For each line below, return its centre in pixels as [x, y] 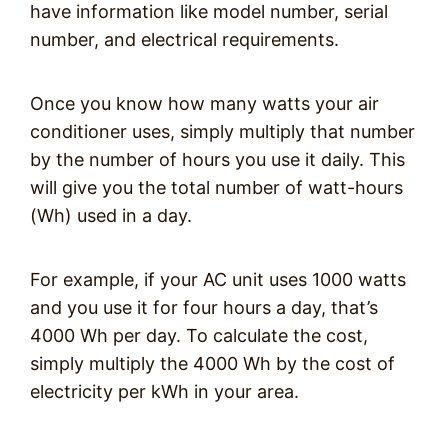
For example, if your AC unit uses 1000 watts [218, 279]
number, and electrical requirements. [184, 39]
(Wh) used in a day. [111, 215]
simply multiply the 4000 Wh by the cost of [212, 363]
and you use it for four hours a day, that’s [204, 307]
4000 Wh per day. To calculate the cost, [199, 335]
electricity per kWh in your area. [164, 391]
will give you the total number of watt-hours [216, 187]
